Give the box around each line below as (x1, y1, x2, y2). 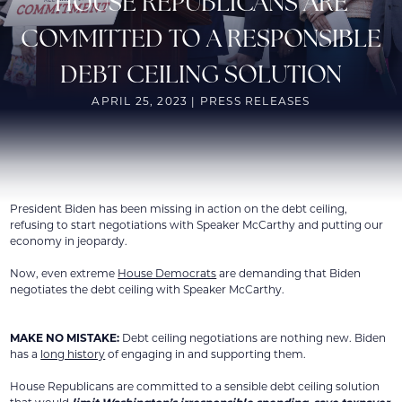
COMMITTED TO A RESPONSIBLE (21, 22, 381, 55)
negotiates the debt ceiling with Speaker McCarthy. (10, 282, 288, 297)
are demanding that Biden (216, 266, 362, 281)
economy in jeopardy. (10, 233, 128, 249)
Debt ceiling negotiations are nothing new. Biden (122, 330, 387, 345)
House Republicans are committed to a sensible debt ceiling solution (10, 379, 380, 394)
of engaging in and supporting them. (105, 346, 310, 362)
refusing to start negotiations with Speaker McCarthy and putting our (10, 217, 384, 232)
